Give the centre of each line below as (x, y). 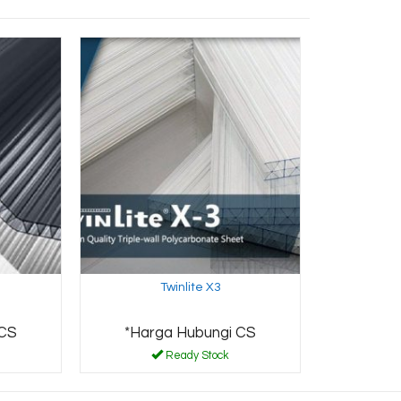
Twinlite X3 (190, 287)
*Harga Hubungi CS (190, 333)
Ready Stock (196, 355)
